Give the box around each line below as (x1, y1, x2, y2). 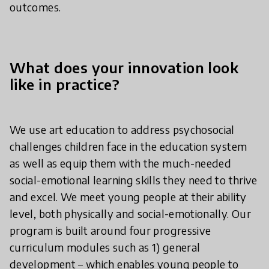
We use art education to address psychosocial (10, 122, 235, 136)
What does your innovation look (10, 58, 239, 76)
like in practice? (10, 74, 120, 93)
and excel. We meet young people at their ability (10, 189, 247, 204)
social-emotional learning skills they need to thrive (10, 172, 258, 187)
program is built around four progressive (10, 223, 211, 237)
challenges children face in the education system (10, 139, 247, 153)
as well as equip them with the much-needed (10, 156, 232, 170)
